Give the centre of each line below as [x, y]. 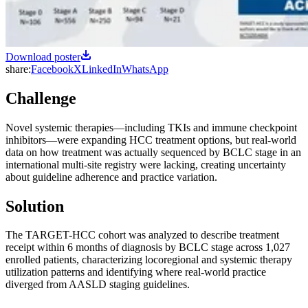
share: [18, 69]
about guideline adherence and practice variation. [111, 177]
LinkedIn [102, 69]
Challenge [41, 98]
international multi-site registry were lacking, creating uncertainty [146, 164]
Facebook [52, 69]
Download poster [43, 56]
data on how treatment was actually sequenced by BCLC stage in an [153, 152]
